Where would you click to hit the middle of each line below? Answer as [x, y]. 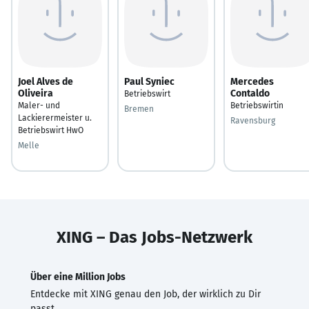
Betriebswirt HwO [51, 130]
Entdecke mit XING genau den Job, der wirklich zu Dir [146, 294]
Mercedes [252, 81]
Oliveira [36, 93]
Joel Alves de [46, 81]
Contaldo [250, 93]
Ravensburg [253, 120]
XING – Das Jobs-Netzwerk [154, 237]
